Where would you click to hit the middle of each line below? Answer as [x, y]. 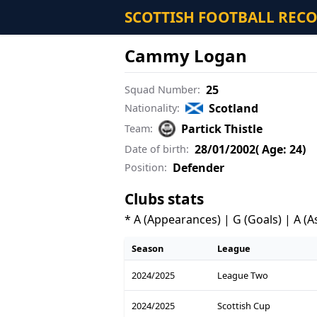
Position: [146, 167]
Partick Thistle [222, 128]
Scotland [234, 108]
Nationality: [152, 108]
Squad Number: [162, 89]
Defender [198, 167]
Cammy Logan [186, 55]
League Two [242, 275]
